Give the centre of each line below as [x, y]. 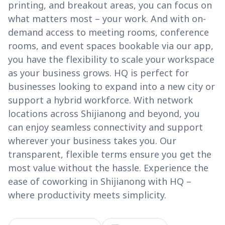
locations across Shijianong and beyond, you [104, 114]
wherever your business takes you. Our [92, 141]
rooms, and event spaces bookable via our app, [111, 46]
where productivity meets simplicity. [87, 195]
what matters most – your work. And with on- [107, 19]
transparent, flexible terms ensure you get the [110, 154]
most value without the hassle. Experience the [108, 168]
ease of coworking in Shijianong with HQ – [100, 182]
